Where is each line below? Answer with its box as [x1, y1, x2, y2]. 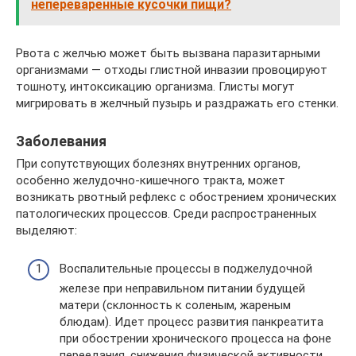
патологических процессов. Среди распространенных [16, 206, 316, 221]
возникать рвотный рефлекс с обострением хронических [16, 189, 336, 204]
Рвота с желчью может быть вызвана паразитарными [16, 45, 320, 60]
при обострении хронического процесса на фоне [60, 331, 331, 346]
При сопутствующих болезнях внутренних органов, [16, 156, 300, 171]
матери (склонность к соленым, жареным [60, 298, 291, 312]
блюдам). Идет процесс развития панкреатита [60, 315, 323, 329]
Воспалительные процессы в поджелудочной [60, 261, 312, 276]
